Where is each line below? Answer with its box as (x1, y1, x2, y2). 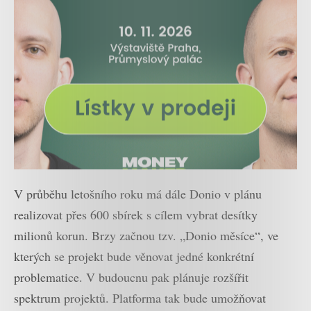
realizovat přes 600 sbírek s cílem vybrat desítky (14, 206, 258, 224)
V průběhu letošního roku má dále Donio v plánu (14, 185, 262, 203)
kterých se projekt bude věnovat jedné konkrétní (14, 248, 254, 265)
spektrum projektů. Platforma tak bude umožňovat (14, 289, 266, 307)
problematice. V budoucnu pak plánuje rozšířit (14, 269, 249, 286)
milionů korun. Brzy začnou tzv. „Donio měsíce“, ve (14, 227, 278, 244)
